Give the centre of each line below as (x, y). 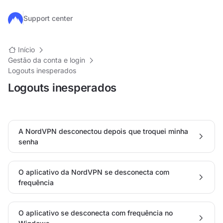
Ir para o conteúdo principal (52, 18)
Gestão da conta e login (47, 60)
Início (26, 50)
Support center (48, 18)
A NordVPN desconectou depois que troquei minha (103, 131)
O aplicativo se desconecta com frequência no (96, 213)
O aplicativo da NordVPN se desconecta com (94, 172)
